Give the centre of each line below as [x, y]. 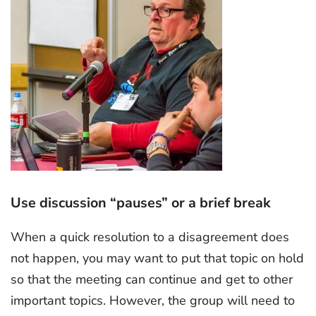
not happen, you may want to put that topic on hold [157, 258]
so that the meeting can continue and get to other [152, 279]
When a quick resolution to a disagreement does [150, 237]
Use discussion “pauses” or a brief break [141, 203]
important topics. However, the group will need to [153, 300]
